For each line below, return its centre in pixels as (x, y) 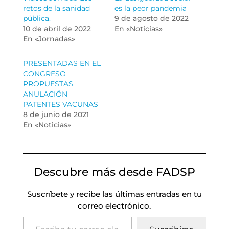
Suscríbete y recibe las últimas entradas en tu (114, 194)
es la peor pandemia (150, 8)
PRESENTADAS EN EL (62, 64)
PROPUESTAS (48, 84)
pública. (37, 19)
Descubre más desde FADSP (114, 172)
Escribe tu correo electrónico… (46, 216)
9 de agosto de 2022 (151, 19)
